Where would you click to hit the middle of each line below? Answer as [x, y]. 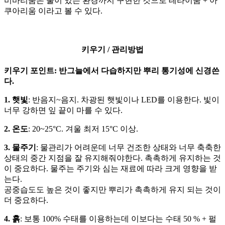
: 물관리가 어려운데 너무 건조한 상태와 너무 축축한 [129, 147]
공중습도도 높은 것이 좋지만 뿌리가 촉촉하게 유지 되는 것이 [113, 189]
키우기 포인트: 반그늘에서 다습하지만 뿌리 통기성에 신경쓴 [112, 70]
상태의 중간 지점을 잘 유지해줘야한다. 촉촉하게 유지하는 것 [113, 158]
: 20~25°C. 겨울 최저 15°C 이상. [83, 129]
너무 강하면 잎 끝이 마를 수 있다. [63, 110]
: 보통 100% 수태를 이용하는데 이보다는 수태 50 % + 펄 [118, 218]
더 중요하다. [26, 200]
